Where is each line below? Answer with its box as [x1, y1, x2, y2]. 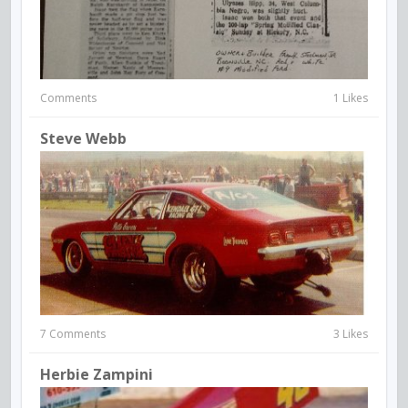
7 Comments [40, 326, 106, 342]
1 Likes [333, 90, 368, 107]
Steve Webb [40, 128, 127, 149]
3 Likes [333, 326, 368, 342]
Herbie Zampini [40, 364, 153, 385]
